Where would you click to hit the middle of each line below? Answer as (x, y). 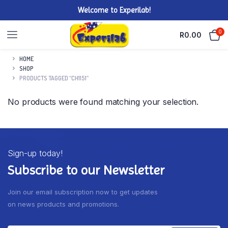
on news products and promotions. (63, 204)
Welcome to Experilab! (114, 10)
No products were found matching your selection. (103, 102)
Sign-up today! (35, 153)
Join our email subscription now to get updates (83, 192)
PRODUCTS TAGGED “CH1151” (54, 78)
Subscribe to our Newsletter (86, 170)
